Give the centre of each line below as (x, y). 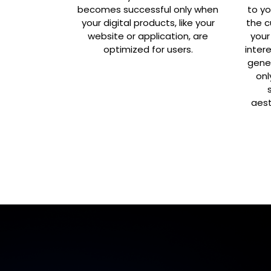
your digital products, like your (148, 22)
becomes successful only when (148, 9)
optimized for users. (148, 49)
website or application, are (148, 36)
